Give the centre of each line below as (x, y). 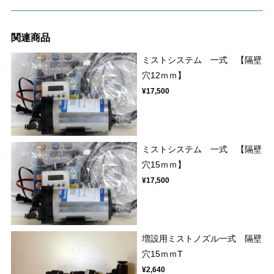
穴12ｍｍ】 (164, 75)
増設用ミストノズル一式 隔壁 (202, 239)
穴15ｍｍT (163, 254)
